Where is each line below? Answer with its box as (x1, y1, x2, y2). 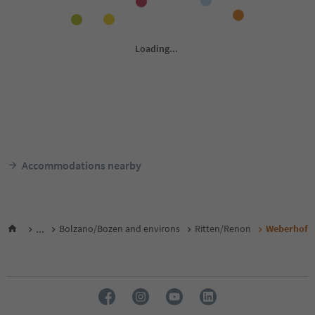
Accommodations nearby (22, 157, 141, 172)
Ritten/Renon (195, 221, 251, 235)
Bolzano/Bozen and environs (59, 221, 180, 235)
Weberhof (266, 222, 308, 236)
